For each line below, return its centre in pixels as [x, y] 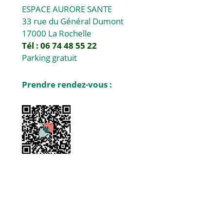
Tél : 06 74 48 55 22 [59, 46]
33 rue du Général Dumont [73, 21]
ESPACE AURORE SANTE [67, 9]
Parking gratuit [49, 58]
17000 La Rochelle [56, 34]
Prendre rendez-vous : [68, 85]
